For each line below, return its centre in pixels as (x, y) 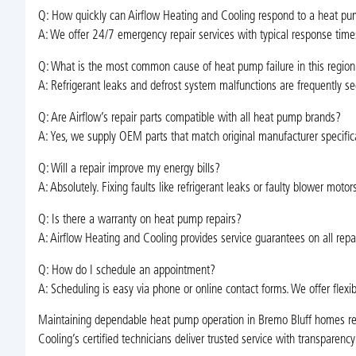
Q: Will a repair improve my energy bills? (129, 169)
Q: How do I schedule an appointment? (126, 271)
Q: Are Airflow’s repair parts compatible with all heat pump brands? (189, 119)
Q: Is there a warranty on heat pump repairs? (139, 220)
